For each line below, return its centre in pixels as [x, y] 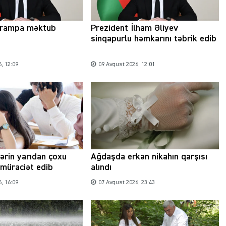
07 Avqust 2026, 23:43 [126, 182]
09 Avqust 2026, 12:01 [126, 64]
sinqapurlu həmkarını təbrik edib [153, 39]
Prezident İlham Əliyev [134, 28]
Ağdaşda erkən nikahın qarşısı [149, 157]
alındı [101, 167]
